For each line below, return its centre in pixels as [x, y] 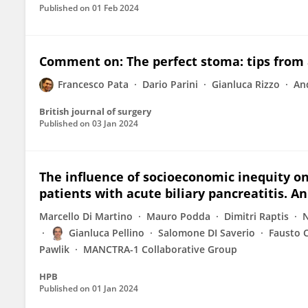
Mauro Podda [178, 216]
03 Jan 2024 [115, 123]
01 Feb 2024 [115, 8]
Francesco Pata [93, 84]
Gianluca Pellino [107, 233]
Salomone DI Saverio [207, 233]
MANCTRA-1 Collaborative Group [160, 249]
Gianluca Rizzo [246, 84]
